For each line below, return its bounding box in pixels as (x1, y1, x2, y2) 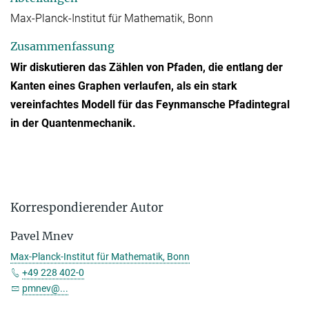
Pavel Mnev (10, 228, 73, 243)
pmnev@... (22, 282, 68, 294)
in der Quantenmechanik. (10, 116, 136, 130)
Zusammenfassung (10, 39, 114, 54)
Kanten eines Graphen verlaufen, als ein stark (10, 79, 237, 92)
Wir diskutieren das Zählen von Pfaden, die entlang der (10, 60, 283, 74)
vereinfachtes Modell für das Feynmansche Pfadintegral (10, 97, 290, 111)
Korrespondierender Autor (10, 199, 163, 215)
